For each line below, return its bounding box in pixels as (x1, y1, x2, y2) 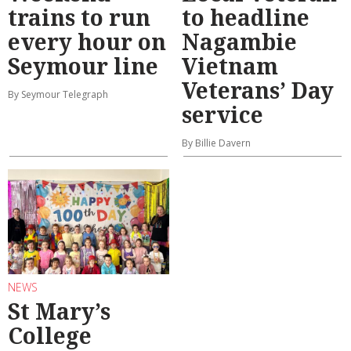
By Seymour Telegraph (8, 87, 108, 101)
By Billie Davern (182, 136, 251, 150)
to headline (182, 2, 309, 32)
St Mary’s (8, 296, 110, 327)
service (182, 99, 263, 129)
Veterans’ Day (182, 74, 334, 105)
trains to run (8, 2, 150, 32)
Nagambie (182, 26, 297, 56)
